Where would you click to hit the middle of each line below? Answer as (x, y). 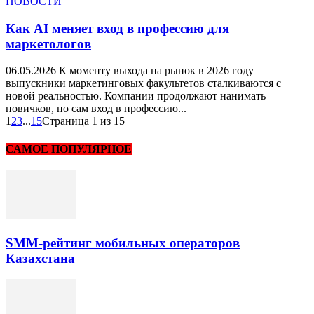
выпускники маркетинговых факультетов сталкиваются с (143, 83)
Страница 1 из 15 (83, 121)
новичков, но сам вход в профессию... (96, 109)
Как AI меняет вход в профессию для (117, 28)
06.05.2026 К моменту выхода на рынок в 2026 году (130, 71)
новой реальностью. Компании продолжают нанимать (136, 96)
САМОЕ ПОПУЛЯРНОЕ (69, 149)
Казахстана (40, 258)
